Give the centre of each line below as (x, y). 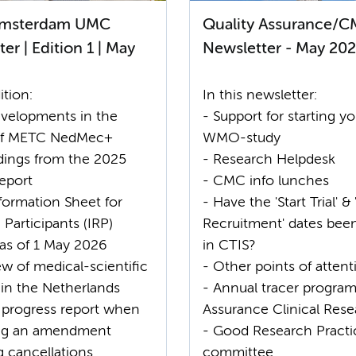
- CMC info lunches (266, 181)
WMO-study (242, 138)
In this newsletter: (260, 95)
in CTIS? (229, 246)
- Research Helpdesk (269, 160)
